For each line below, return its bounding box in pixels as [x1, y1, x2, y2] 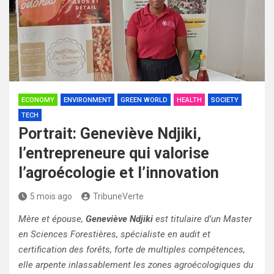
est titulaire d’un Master [153, 213, 252, 224]
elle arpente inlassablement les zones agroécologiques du [18, 259, 253, 270]
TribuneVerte [93, 191, 144, 201]
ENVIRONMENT [64, 95, 111, 104]
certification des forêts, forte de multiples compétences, [18, 243, 245, 255]
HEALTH [177, 95, 202, 104]
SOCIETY [211, 95, 239, 104]
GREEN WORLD [120, 95, 168, 104]
